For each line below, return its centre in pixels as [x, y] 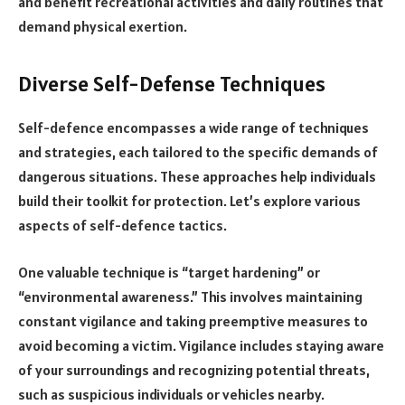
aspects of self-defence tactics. [122, 226]
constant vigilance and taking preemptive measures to [193, 320]
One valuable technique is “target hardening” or [169, 272]
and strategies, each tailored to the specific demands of [198, 152]
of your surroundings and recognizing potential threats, [194, 369]
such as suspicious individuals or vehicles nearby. [171, 394]
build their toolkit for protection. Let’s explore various [189, 201]
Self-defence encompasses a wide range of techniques [193, 128]
